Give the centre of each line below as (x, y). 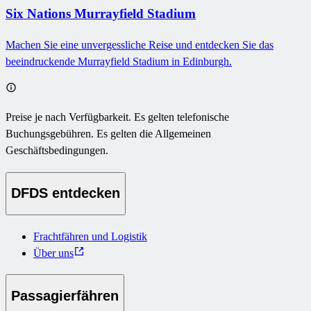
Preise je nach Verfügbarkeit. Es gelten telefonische (117, 117)
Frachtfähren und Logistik (90, 236)
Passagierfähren (65, 295)
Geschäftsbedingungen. (57, 151)
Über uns (53, 253)
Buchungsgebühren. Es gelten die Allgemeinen (108, 134)
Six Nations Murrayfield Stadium (101, 14)
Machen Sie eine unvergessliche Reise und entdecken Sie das (140, 45)
